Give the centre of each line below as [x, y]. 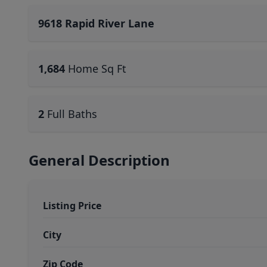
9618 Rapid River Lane [96, 23]
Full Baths [72, 114]
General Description [99, 160]
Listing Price [72, 206]
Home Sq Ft [97, 69]
